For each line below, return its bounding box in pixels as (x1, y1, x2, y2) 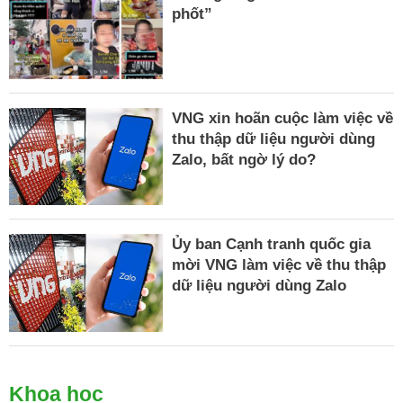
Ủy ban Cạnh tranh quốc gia (172, 236, 372, 254)
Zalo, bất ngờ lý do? (172, 150, 317, 168)
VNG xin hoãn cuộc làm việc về (172, 109, 394, 127)
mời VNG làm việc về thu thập (172, 256, 387, 274)
